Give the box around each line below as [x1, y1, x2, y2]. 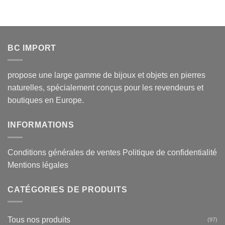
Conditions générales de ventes [8, 148, 121, 157]
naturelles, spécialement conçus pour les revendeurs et [8, 83, 203, 92]
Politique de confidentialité [123, 148, 217, 157]
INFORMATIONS [8, 121, 74, 130]
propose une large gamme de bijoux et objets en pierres [8, 71, 205, 80]
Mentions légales [8, 160, 68, 169]
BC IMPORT [8, 43, 57, 52]
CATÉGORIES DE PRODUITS [8, 185, 128, 194]
